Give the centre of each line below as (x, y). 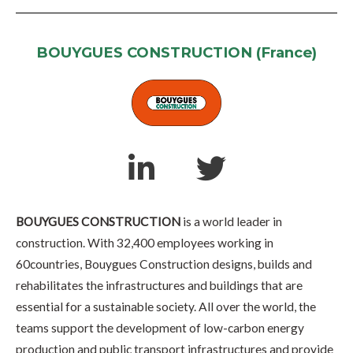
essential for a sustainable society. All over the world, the (166, 306)
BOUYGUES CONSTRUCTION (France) (176, 53)
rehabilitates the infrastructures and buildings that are (159, 285)
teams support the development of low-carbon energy (160, 327)
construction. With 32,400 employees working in (145, 242)
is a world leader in (231, 221)
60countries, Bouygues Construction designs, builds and (164, 264)
